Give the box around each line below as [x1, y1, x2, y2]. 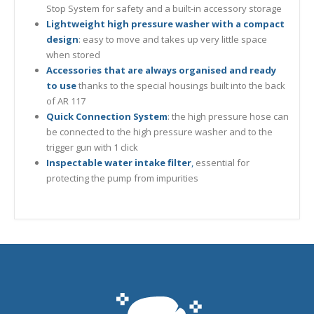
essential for [193, 156, 250, 169]
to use [46, 78, 76, 92]
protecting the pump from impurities [46, 171, 198, 184]
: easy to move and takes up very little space [78, 32, 267, 46]
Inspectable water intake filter [46, 156, 191, 169]
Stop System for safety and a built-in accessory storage [46, 1, 282, 15]
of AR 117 [46, 94, 86, 107]
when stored [46, 48, 100, 61]
